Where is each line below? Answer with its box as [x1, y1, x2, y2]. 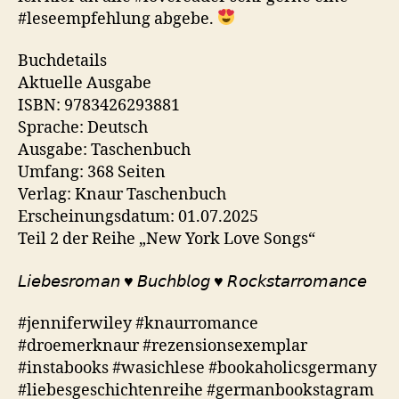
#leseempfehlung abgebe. [18, 8, 217, 29]
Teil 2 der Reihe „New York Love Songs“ [18, 229, 315, 249]
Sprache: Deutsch [18, 118, 148, 138]
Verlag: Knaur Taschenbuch [18, 184, 226, 205]
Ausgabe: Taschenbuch [18, 140, 191, 160]
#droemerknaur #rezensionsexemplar [18, 336, 307, 356]
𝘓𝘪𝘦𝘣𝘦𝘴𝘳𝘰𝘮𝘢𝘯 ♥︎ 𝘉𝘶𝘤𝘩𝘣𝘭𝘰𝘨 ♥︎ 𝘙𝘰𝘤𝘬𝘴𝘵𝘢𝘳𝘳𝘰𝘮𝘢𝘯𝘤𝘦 [18, 271, 367, 292]
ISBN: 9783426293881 [18, 95, 180, 116]
